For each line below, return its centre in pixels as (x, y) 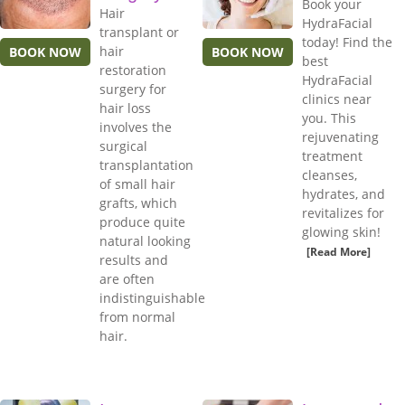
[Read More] (339, 252)
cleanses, (330, 175)
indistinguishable (152, 298)
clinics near (337, 99)
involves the (136, 127)
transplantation (146, 165)
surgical (123, 146)
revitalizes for (343, 213)
